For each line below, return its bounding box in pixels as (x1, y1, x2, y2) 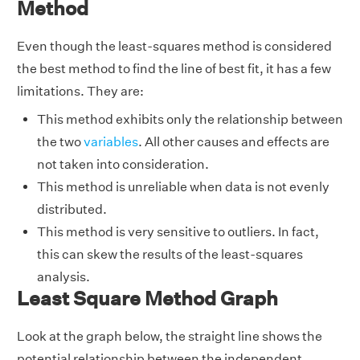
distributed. (37, 202, 107, 218)
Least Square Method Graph (17, 287, 278, 310)
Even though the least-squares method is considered (17, 39, 332, 55)
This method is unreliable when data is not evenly (37, 179, 329, 195)
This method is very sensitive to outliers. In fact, (37, 224, 319, 240)
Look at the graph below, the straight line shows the (17, 329, 322, 345)
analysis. (37, 269, 90, 285)
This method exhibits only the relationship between (37, 112, 343, 128)
